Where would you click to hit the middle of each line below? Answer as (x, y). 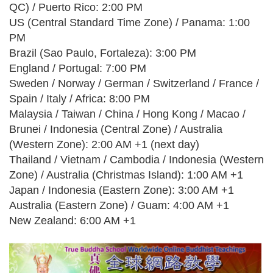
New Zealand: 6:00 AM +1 (73, 221)
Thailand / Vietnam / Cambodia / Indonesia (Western (136, 160)
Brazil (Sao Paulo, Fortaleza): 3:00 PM (103, 53)
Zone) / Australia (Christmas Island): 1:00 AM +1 (126, 175)
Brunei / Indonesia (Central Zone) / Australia (116, 129)
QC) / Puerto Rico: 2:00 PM (76, 7)
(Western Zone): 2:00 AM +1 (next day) (104, 144)
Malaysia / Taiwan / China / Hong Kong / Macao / (127, 114)
